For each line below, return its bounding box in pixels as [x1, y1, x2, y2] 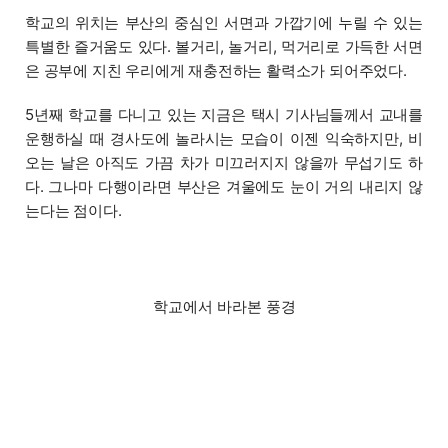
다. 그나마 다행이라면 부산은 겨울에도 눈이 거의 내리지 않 [24, 176, 423, 197]
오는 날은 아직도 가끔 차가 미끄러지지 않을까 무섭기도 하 [24, 152, 424, 173]
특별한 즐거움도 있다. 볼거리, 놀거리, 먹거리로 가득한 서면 [24, 36, 424, 57]
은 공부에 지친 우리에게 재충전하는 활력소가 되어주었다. [24, 60, 407, 81]
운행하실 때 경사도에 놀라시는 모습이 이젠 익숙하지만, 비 [25, 128, 424, 149]
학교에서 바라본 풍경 [152, 297, 296, 316]
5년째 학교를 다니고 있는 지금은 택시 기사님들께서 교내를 [25, 104, 424, 125]
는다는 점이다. [24, 200, 122, 220]
